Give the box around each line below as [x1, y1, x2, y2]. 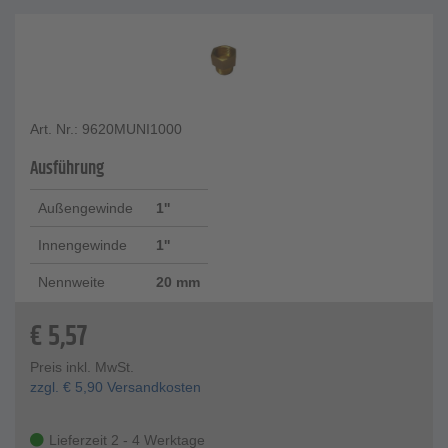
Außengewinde [38, 200, 133, 217]
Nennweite [38, 274, 105, 291]
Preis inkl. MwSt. [30, 359, 134, 376]
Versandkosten [103, 379, 201, 396]
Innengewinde [38, 237, 127, 254]
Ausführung [30, 155, 104, 184]
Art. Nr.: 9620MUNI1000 [30, 121, 182, 138]
